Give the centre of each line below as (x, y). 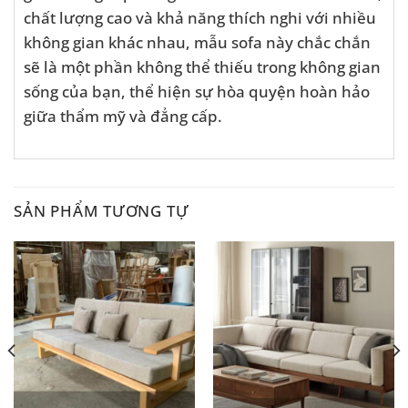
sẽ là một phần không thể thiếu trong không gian (202, 67)
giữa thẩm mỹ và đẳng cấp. (123, 116)
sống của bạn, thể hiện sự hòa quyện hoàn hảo (197, 92)
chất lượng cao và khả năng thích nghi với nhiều (200, 18)
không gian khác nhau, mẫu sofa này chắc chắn (197, 42)
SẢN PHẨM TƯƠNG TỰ (102, 211)
